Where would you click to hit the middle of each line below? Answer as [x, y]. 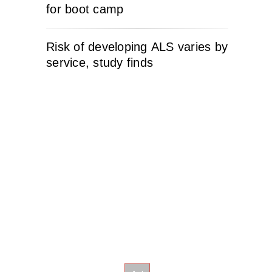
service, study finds [100, 63]
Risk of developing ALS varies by [137, 47]
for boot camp [85, 9]
